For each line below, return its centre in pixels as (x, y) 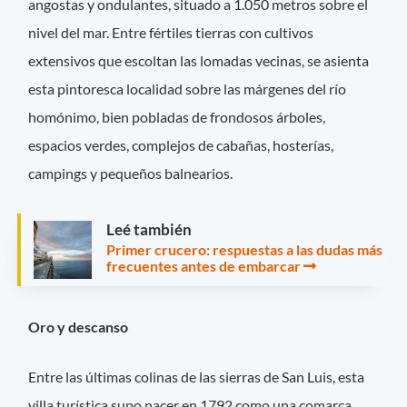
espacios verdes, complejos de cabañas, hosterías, (181, 144)
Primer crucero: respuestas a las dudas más (244, 249)
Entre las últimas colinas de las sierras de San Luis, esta (197, 377)
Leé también (149, 229)
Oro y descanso (79, 327)
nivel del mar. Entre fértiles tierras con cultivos (171, 32)
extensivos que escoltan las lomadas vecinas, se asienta (199, 60)
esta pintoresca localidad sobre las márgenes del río (188, 88)
